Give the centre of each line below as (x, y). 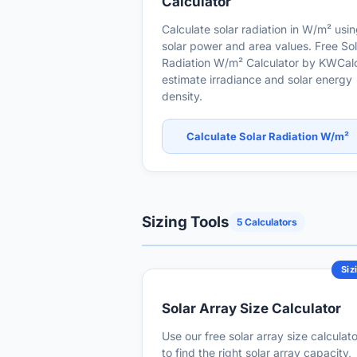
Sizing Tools (185, 222)
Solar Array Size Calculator (251, 308)
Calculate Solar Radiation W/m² (268, 136)
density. (182, 96)
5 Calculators (267, 222)
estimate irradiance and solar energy (257, 79)
